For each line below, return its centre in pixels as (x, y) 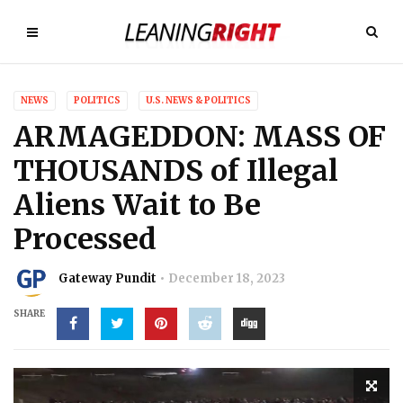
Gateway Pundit (107, 278)
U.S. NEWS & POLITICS (198, 100)
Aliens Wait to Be (137, 205)
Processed (85, 239)
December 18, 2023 (227, 278)
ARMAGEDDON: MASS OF (200, 137)
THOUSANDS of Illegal (176, 171)
